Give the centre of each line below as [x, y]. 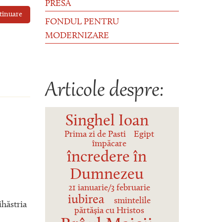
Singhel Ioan [107, 121]
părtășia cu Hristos [109, 211]
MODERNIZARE [77, 36]
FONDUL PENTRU [82, 23]
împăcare [109, 144]
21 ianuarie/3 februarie [109, 188]
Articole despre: [104, 91]
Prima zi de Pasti [95, 135]
